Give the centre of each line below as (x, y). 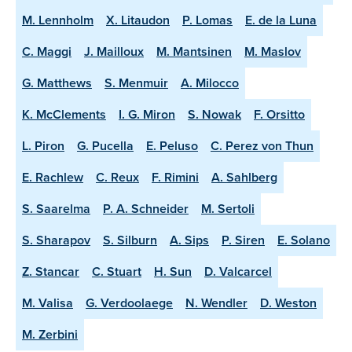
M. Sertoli (228, 208)
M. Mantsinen (194, 51)
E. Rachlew (53, 177)
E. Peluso (172, 145)
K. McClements (64, 114)
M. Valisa (48, 302)
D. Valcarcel (238, 271)
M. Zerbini (50, 334)
